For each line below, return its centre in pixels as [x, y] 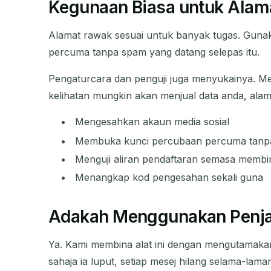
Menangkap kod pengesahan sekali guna [169, 178]
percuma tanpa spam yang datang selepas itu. [154, 52]
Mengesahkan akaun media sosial [152, 121]
